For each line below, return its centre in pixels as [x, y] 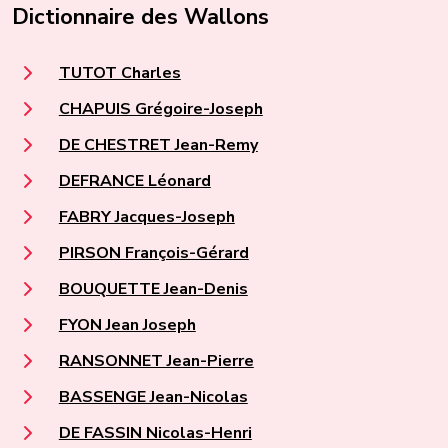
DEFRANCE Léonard [134, 180]
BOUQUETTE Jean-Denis [153, 288]
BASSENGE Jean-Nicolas [153, 396]
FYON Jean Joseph [127, 324]
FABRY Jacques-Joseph [146, 216]
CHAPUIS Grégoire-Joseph [160, 108]
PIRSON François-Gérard [153, 252]
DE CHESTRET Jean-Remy [158, 144]
